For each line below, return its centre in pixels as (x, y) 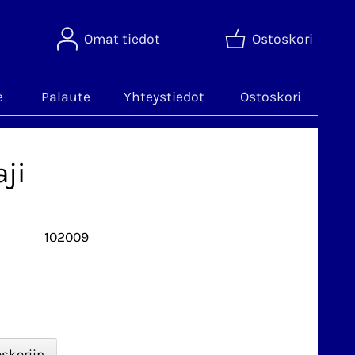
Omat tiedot (122, 39)
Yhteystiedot (164, 97)
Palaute (65, 97)
